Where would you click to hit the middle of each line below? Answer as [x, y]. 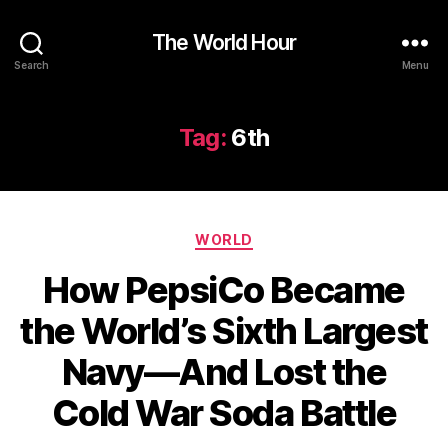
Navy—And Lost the [224, 371]
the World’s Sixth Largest [224, 330]
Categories [267, 235]
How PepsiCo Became [224, 289]
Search [31, 64]
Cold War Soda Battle [224, 412]
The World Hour [224, 42]
